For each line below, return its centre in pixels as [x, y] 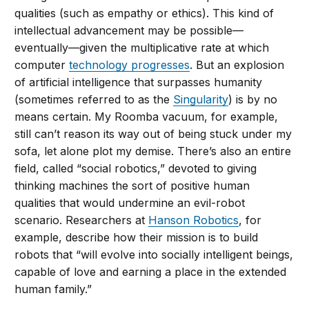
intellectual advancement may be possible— [129, 30]
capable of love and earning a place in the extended [151, 272]
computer [42, 65]
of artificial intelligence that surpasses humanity [139, 82]
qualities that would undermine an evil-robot [130, 203]
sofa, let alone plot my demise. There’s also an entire [153, 151]
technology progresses [130, 65]
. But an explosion [237, 65]
